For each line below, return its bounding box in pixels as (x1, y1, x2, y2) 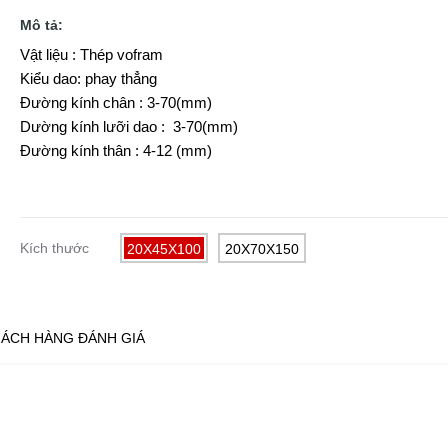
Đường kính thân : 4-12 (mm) (19, 141, 212, 159)
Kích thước (19, 239, 89, 256)
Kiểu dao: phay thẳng (19, 69, 157, 87)
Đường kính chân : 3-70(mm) (19, 93, 212, 111)
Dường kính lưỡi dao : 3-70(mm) (19, 117, 238, 135)
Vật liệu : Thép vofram (19, 45, 163, 63)
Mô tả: (19, 16, 63, 33)
